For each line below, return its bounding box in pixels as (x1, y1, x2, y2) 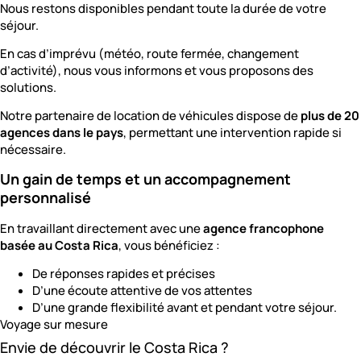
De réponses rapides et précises (32, 265, 215, 283)
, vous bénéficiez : (118, 236, 220, 254)
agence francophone (203, 219, 324, 237)
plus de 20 (301, 107, 359, 125)
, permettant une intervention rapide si (123, 124, 342, 142)
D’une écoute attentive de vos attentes (32, 282, 252, 300)
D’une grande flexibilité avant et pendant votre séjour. (32, 299, 337, 317)
